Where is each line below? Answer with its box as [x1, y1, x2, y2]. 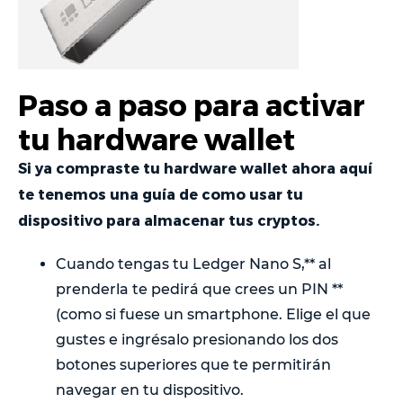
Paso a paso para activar [18, 86, 365, 121]
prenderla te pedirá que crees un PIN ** [56, 280, 343, 298]
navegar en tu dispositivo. [56, 381, 244, 399]
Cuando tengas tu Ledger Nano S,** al [56, 255, 331, 273]
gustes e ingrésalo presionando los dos [56, 330, 338, 348]
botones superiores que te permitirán [56, 355, 331, 373]
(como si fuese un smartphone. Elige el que [56, 305, 371, 323]
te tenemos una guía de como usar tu [18, 184, 303, 202]
